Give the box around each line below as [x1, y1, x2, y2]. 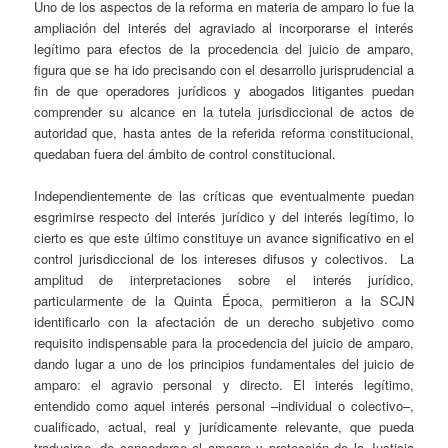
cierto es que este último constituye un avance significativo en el [34, 228, 414, 248]
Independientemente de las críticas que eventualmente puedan [34, 186, 414, 206]
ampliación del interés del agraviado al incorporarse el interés [34, 17, 414, 37]
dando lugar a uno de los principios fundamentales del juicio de [34, 354, 414, 374]
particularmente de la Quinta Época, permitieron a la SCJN [34, 291, 414, 311]
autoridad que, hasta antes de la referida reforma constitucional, [34, 122, 414, 142]
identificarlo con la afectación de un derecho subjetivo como [34, 312, 414, 332]
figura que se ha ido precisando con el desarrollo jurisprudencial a [34, 59, 414, 79]
